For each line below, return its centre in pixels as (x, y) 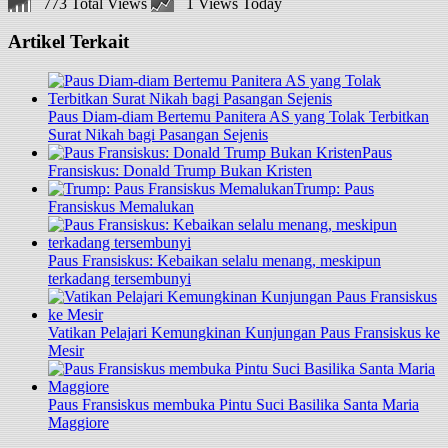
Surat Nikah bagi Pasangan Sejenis (158, 135)
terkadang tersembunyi (119, 279)
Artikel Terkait (68, 42)
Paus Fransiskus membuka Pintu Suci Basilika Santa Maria (233, 405)
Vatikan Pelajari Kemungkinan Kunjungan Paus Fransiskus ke (244, 333)
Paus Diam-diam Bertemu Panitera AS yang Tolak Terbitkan (238, 117)
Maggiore (78, 423)
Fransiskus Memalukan (121, 207)
